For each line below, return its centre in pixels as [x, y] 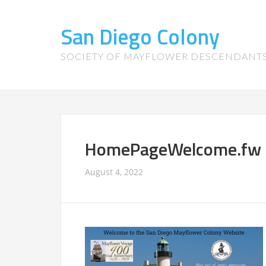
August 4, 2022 [114, 172]
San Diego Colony [140, 37]
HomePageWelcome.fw [173, 149]
